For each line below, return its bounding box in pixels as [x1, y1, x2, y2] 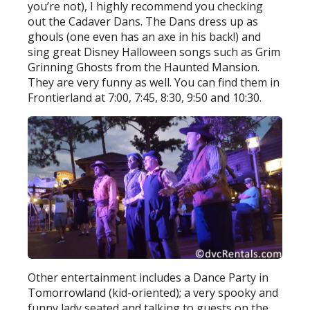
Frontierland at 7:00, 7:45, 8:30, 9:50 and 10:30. [28, 89, 262, 105]
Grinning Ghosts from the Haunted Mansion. [28, 59, 263, 75]
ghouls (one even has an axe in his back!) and [28, 28, 262, 44]
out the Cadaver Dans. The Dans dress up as [28, 13, 259, 29]
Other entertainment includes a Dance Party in [28, 270, 269, 286]
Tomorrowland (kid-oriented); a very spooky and [28, 285, 279, 301]
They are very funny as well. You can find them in [28, 74, 280, 90]
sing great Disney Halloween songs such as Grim [28, 44, 281, 60]
